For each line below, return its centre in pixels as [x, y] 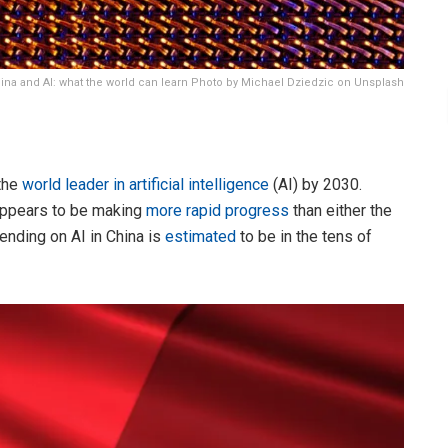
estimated [200, 236]
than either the [340, 210]
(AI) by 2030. [315, 184]
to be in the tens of [304, 236]
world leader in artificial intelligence [145, 184]
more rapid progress [217, 210]
